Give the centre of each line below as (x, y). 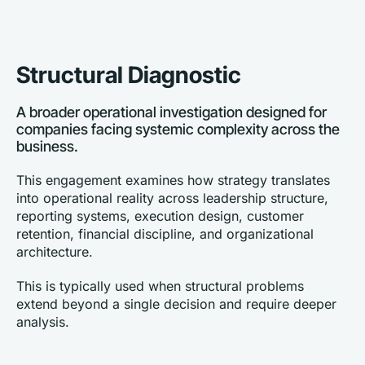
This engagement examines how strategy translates (173, 180)
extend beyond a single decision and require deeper (176, 304)
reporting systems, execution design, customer (160, 216)
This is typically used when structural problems (160, 286)
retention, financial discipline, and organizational (165, 234)
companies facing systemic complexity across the (178, 129)
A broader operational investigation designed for (172, 112)
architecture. (55, 252)
